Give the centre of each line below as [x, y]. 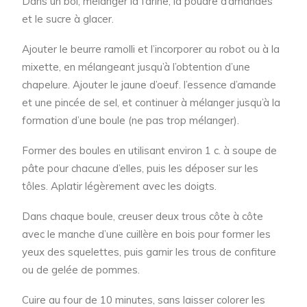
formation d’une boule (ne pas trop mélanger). [131, 121]
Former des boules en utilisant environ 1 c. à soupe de [149, 151]
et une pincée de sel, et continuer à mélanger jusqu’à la [151, 103]
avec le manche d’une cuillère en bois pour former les [146, 234]
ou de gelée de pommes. [81, 270]
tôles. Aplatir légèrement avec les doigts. [119, 186]
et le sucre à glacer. [68, 19]
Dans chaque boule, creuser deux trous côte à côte [143, 217]
